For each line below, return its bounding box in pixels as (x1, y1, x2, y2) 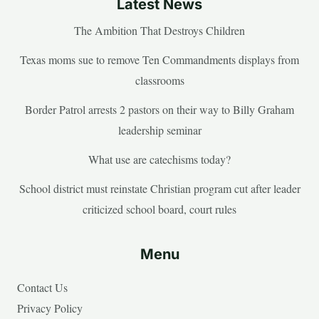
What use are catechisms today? (88, 151, 231, 167)
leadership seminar (117, 122, 202, 137)
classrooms (135, 72, 184, 88)
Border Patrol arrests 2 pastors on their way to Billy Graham (25, 101, 294, 117)
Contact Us (17, 279, 68, 295)
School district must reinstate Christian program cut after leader (19, 180, 300, 196)
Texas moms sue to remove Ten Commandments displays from (20, 51, 299, 67)
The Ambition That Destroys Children (74, 22, 245, 38)
